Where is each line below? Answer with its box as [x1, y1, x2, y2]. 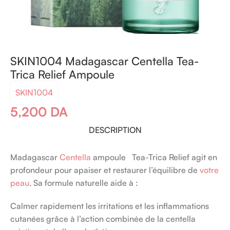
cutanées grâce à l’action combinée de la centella [10, 213, 196, 224]
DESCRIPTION [88, 124, 142, 135]
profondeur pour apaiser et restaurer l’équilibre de [10, 164, 200, 175]
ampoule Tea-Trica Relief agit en [91, 151, 217, 162]
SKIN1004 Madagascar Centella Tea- [10, 53, 199, 68]
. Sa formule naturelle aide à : [29, 177, 138, 188]
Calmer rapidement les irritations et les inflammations [10, 200, 209, 211]
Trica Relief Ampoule [10, 67, 114, 81]
